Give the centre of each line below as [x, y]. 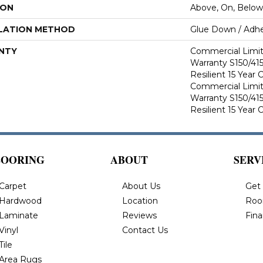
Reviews [139, 215]
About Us [141, 186]
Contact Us [145, 230]
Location [140, 201]
